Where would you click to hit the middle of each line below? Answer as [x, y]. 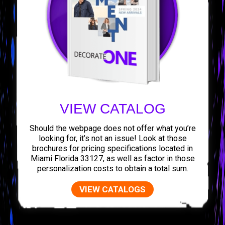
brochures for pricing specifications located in [113, 148]
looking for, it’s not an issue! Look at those [113, 138]
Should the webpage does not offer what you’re [113, 128]
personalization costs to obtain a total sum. [113, 168]
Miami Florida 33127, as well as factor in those [113, 158]
